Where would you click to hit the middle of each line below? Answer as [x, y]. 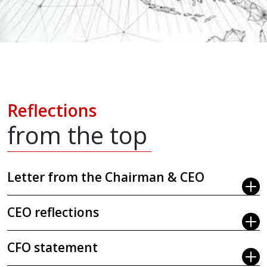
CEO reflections [53, 212]
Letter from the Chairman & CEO [106, 177]
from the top [77, 135]
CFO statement [52, 247]
